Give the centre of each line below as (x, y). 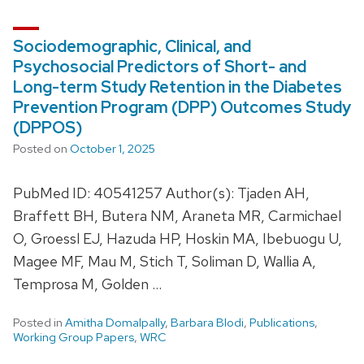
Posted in (39, 322)
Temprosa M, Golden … (87, 284)
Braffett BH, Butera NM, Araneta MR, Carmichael (177, 215)
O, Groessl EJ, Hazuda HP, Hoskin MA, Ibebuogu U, (178, 238)
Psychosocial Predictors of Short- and (160, 66)
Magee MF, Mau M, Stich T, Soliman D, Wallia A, (165, 261)
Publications (282, 322)
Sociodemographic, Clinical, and (132, 46)
